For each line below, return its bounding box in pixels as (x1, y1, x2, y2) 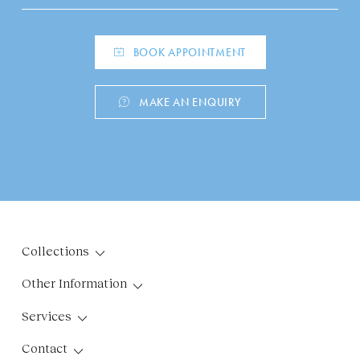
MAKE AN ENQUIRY (138, 94, 242, 109)
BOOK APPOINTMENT (133, 44, 246, 59)
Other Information (21, 275, 127, 291)
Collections (21, 242, 89, 258)
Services (21, 307, 72, 323)
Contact (21, 340, 67, 356)
